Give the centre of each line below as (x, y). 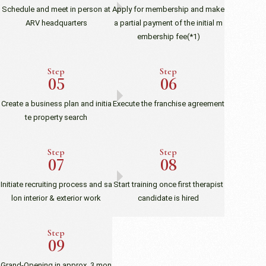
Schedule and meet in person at (56, 9)
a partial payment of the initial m (169, 23)
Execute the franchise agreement (168, 103)
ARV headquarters (56, 23)
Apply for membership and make (169, 9)
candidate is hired (169, 198)
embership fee (162, 36)
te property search (56, 117)
